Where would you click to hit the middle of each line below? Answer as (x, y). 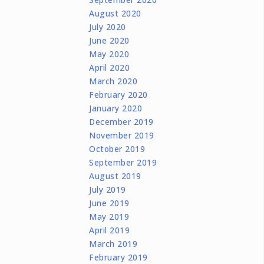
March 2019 (113, 243)
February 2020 (118, 94)
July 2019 (108, 189)
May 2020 (109, 54)
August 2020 (115, 13)
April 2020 (110, 67)
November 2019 (122, 135)
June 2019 (109, 203)
